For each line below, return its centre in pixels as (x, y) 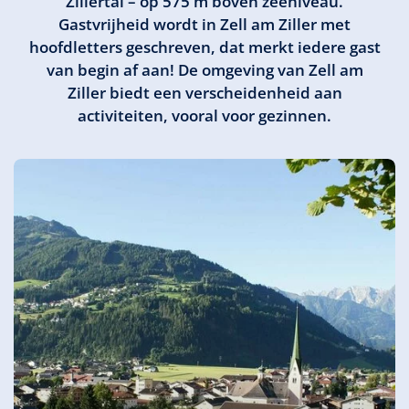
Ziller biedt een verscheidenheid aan (204, 93)
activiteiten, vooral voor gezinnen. (204, 115)
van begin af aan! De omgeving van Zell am (204, 70)
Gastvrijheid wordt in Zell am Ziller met (204, 24)
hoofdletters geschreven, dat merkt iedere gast (204, 47)
